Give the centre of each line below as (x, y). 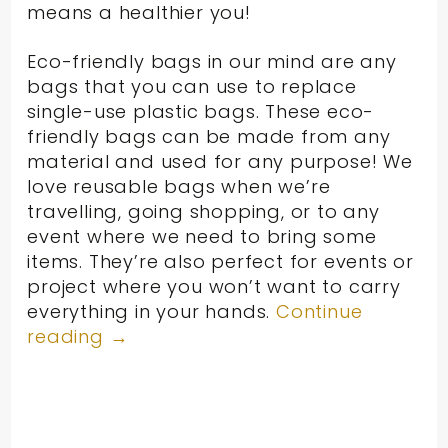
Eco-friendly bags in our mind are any (212, 61)
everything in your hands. (152, 311)
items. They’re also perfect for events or (221, 261)
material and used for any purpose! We (220, 161)
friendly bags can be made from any (209, 136)
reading (68, 336)
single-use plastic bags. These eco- (201, 111)
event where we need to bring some (202, 236)
